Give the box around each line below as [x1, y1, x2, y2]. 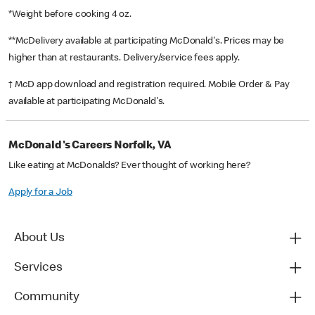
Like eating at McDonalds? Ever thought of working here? [8, 161, 250, 172]
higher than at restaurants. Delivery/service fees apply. [8, 53, 242, 64]
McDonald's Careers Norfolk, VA [8, 141, 172, 153]
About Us [14, 232, 65, 245]
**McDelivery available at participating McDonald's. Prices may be [8, 37, 285, 47]
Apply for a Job [8, 188, 72, 198]
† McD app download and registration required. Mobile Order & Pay [8, 80, 290, 91]
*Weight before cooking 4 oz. [8, 10, 134, 20]
